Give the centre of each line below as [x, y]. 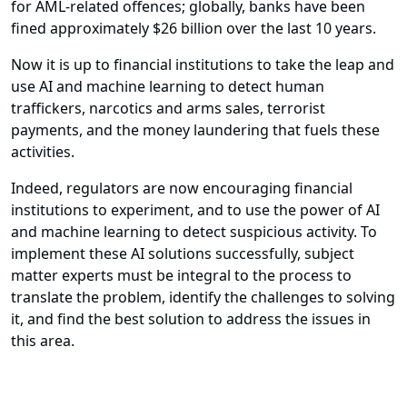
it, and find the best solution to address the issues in [191, 319]
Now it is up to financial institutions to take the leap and [203, 65]
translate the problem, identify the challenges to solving [203, 298]
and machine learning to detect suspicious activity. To [194, 232]
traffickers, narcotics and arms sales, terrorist [168, 109]
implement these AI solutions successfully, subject [183, 254]
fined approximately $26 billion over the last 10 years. [194, 29]
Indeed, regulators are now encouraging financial [182, 189]
